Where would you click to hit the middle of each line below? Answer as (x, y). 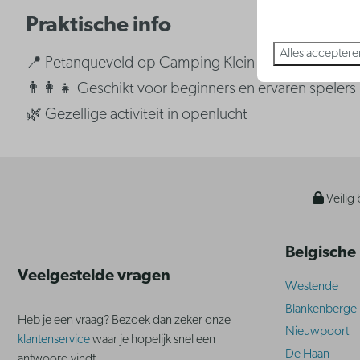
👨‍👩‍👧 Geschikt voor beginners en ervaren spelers (191, 90)
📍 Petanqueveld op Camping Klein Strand (164, 64)
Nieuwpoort (317, 332)
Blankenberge (321, 310)
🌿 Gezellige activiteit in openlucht (137, 115)
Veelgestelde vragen (94, 277)
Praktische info (99, 27)
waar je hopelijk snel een (154, 340)
